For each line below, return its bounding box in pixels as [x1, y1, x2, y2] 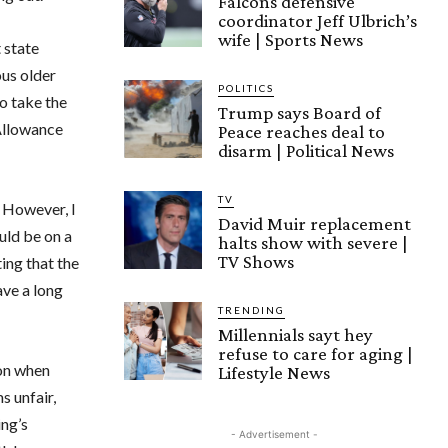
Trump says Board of [218, 101, 381, 123]
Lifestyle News [218, 361, 330, 383]
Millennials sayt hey [218, 323, 373, 345]
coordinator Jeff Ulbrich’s [218, 9, 417, 31]
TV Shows [218, 250, 294, 272]
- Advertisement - [230, 427, 318, 440]
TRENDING [218, 303, 285, 316]
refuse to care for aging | [218, 342, 413, 364]
